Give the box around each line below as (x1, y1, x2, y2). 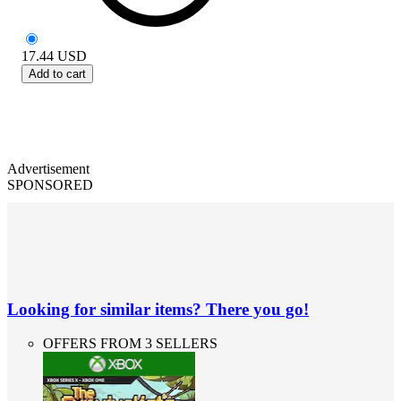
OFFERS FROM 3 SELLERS (43, 336, 218, 352)
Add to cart (29, 66, 86, 81)
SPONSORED (7, 176, 93, 192)
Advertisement (7, 160, 90, 176)
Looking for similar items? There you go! (7, 299, 309, 319)
